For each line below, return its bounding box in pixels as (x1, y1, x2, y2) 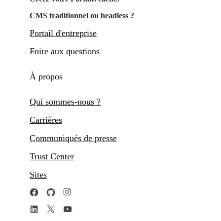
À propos (30, 72, 63, 82)
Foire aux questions (30, 46, 100, 57)
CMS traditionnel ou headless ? (30, 11, 134, 20)
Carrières (30, 115, 62, 125)
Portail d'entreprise (30, 28, 97, 38)
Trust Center (30, 151, 74, 162)
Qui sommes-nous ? (30, 97, 101, 107)
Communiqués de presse (30, 133, 117, 144)
